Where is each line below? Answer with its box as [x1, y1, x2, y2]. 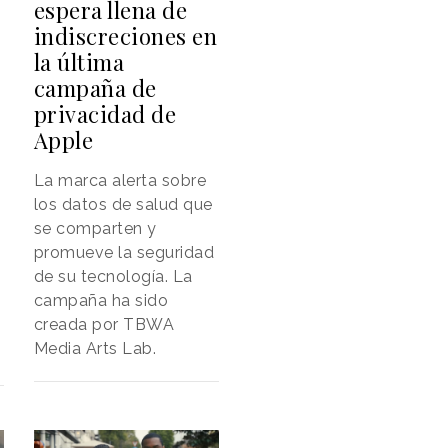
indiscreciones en [33, 21, 218, 51]
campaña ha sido [33, 291, 169, 310]
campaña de [33, 73, 157, 103]
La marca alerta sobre [33, 171, 207, 190]
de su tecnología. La [33, 267, 193, 286]
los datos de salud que [33, 195, 213, 214]
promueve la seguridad [33, 243, 215, 262]
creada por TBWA [33, 315, 175, 334]
